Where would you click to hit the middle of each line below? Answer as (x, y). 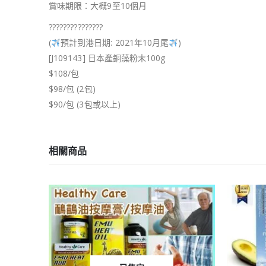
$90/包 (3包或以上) (85, 104)
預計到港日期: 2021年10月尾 (115, 43)
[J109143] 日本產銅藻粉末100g (107, 58)
